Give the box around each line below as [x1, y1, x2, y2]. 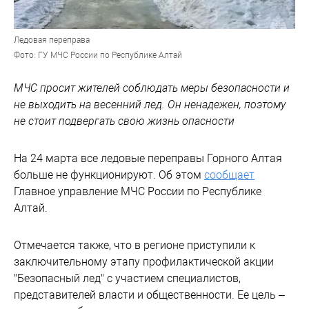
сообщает [204, 168, 255, 181]
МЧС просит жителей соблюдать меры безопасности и [14, 81, 290, 94]
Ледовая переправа [14, 34, 90, 45]
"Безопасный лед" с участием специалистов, [14, 271, 241, 285]
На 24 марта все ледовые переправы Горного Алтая [14, 151, 282, 165]
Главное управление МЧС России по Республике [14, 184, 261, 198]
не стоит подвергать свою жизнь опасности [14, 114, 235, 128]
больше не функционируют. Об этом [14, 168, 204, 181]
